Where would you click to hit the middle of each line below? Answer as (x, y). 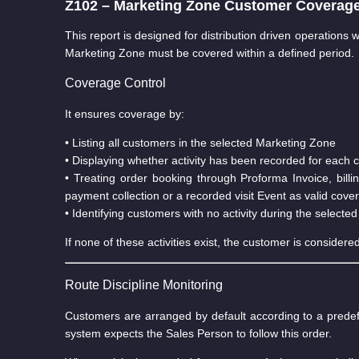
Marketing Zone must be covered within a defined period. (209, 52)
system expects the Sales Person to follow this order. (198, 333)
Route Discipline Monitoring (143, 284)
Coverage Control (115, 83)
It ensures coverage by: (124, 113)
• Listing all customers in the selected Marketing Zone (200, 142)
